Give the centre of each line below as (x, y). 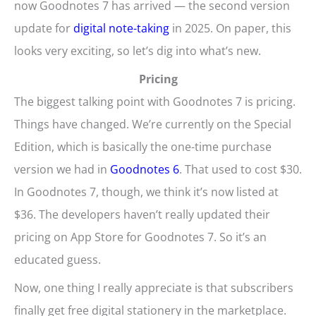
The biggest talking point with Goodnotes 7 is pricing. (155, 102)
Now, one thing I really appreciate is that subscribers (154, 288)
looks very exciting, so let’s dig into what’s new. (138, 51)
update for (44, 29)
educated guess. (57, 260)
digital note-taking (121, 29)
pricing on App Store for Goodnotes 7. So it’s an (140, 237)
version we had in (62, 170)
